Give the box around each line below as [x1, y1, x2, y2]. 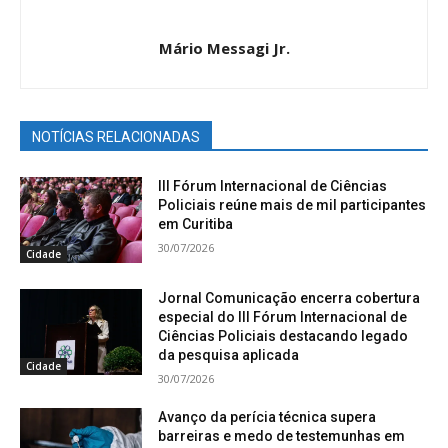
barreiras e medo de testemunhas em [158, 427, 406, 444]
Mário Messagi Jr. [158, 38, 290, 59]
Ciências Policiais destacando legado [158, 327, 409, 344]
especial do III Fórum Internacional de [158, 308, 408, 325]
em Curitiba [158, 216, 234, 233]
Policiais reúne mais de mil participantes [158, 197, 427, 214]
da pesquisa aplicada [158, 346, 306, 363]
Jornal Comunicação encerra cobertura [158, 289, 421, 306]
